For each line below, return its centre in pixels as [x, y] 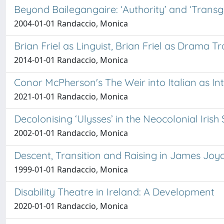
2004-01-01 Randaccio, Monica [71, 23]
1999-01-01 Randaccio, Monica [71, 169]
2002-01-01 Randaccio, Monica [71, 133]
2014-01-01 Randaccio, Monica [71, 60]
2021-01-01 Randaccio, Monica [71, 96]
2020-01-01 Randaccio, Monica [71, 206]
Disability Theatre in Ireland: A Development [114, 192]
